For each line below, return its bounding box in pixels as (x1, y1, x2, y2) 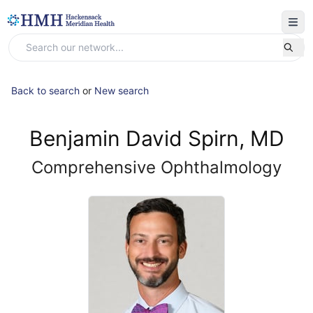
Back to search (11, 85, 80, 96)
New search (94, 85, 149, 96)
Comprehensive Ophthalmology (31, 157, 282, 177)
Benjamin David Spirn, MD (29, 126, 284, 151)
